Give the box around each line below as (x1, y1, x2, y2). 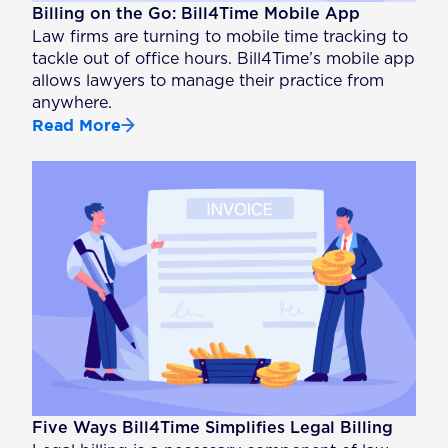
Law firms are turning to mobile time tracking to (32, 28, 409, 45)
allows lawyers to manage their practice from (32, 72, 385, 89)
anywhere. (32, 94, 113, 111)
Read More (32, 115, 122, 134)
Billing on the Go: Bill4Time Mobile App (32, 5, 361, 22)
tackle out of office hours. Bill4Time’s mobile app (32, 50, 416, 67)
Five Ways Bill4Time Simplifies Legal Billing (32, 420, 394, 437)
